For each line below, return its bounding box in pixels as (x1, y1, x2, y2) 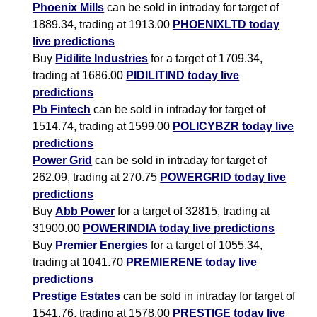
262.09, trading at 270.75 (33, 171, 161, 184)
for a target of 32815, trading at (115, 205, 270, 218)
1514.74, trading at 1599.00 (33, 120, 173, 133)
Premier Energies (55, 239, 149, 252)
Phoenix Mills (33, 1, 105, 14)
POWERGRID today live (160, 171, 287, 184)
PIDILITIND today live (126, 69, 240, 82)
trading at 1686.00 (33, 69, 127, 82)
